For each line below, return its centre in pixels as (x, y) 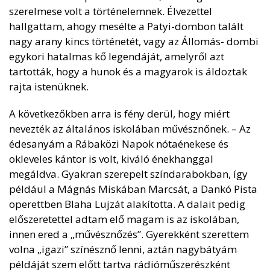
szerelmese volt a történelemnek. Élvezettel (111, 11)
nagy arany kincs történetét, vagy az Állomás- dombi (134, 41)
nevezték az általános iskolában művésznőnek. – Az (130, 129)
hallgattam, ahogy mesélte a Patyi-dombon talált (126, 26)
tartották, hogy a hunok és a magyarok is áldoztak (128, 71)
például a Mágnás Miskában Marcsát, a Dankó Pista (133, 189)
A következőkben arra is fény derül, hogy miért (119, 114)
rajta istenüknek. (49, 86)
